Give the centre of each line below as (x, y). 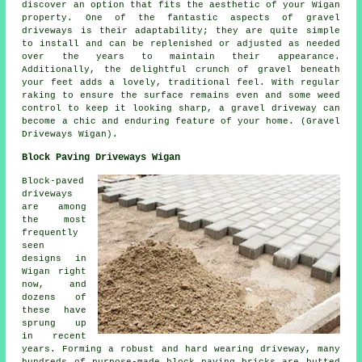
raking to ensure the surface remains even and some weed (181, 95)
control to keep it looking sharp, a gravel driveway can (181, 108)
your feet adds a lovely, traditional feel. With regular (181, 82)
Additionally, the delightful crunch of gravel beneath (181, 69)
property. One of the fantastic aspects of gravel (181, 17)
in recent (54, 336)
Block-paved (53, 181)
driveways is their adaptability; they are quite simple (181, 30)
